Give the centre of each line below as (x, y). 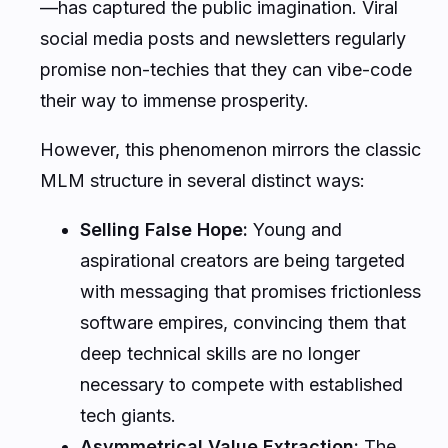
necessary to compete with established (241, 384)
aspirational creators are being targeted (242, 260)
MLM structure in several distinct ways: (202, 180)
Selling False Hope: (164, 229)
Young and (295, 229)
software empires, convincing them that (243, 322)
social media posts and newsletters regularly (223, 38)
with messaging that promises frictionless (250, 291)
